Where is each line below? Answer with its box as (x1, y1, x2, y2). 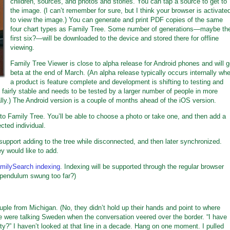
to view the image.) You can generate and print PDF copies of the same (10, 16, 223, 24)
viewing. (10, 44, 34, 51)
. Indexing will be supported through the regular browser (60, 163, 224, 170)
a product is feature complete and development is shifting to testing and (10, 78, 223, 86)
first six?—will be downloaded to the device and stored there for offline (10, 34, 219, 42)
